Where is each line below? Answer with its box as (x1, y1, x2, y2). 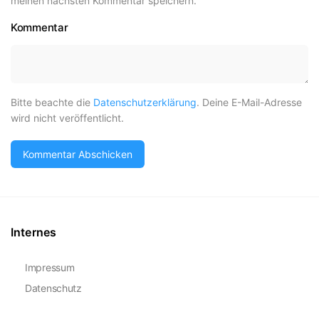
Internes (11, 225, 57, 239)
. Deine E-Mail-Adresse (197, 96, 302, 108)
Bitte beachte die (11, 96, 93, 108)
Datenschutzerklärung (93, 96, 197, 108)
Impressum (25, 261, 75, 273)
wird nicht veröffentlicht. (11, 112, 124, 124)
